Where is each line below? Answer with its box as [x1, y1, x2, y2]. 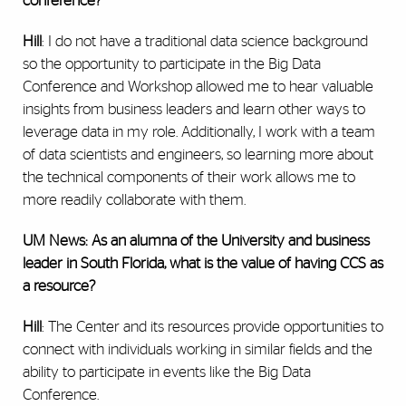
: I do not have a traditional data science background [42, 34, 368, 50]
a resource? [23, 278, 95, 295]
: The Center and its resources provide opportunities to [42, 319, 383, 335]
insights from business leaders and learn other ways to [23, 101, 365, 118]
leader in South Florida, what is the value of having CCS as [23, 256, 383, 272]
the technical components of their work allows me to [23, 169, 355, 186]
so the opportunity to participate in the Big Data [23, 56, 321, 72]
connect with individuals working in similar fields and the [23, 342, 372, 358]
